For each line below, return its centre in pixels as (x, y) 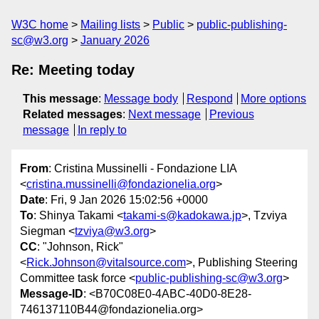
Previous (231, 114)
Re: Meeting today (73, 70)
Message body (141, 99)
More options (274, 99)
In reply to (102, 130)
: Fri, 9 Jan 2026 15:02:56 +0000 (126, 200)
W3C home (40, 25)
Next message (164, 114)
